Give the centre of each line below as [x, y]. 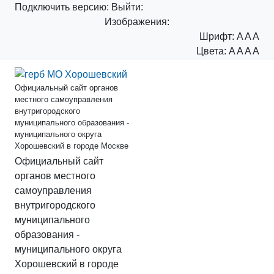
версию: [91, 7]
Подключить [43, 7]
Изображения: [137, 22]
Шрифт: [217, 36]
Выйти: [127, 7]
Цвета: [211, 51]
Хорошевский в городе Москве [72, 146]
